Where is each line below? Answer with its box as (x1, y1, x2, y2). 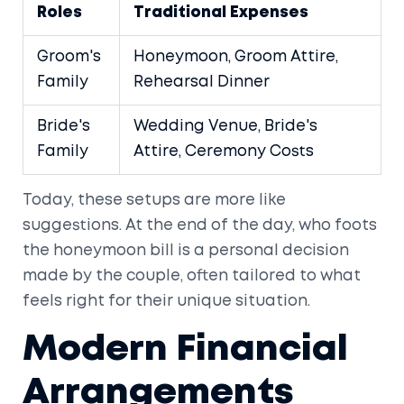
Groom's (37, 50, 101, 64)
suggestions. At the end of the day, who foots (23, 218, 377, 233)
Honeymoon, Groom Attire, (133, 50, 338, 64)
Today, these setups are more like (23, 193, 286, 207)
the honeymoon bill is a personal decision (23, 243, 349, 258)
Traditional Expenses (133, 5, 308, 20)
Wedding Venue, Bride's (133, 119, 317, 133)
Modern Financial (23, 333, 348, 366)
